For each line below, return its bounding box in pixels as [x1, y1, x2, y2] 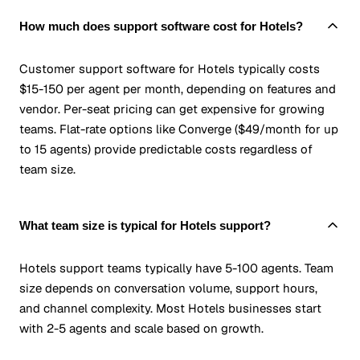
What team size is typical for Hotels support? [19, 218, 271, 232]
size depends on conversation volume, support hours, [19, 280, 317, 297]
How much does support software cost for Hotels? [19, 18, 303, 33]
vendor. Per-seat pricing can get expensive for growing [19, 101, 325, 117]
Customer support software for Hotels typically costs [19, 61, 320, 77]
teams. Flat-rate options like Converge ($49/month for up [19, 121, 338, 137]
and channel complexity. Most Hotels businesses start [19, 301, 321, 317]
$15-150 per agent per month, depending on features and [19, 81, 336, 97]
